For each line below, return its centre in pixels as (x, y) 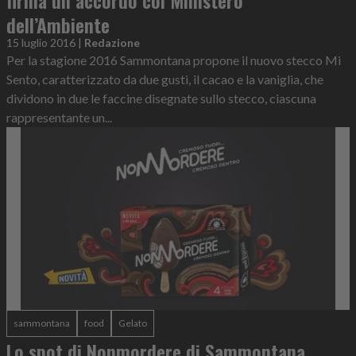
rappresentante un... (59, 117)
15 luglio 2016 (41, 42)
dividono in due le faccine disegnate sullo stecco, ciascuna (161, 98)
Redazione (112, 42)
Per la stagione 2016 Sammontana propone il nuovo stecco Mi (174, 60)
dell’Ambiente (58, 24)
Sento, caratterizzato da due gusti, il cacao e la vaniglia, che (165, 79)
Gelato (133, 323)
